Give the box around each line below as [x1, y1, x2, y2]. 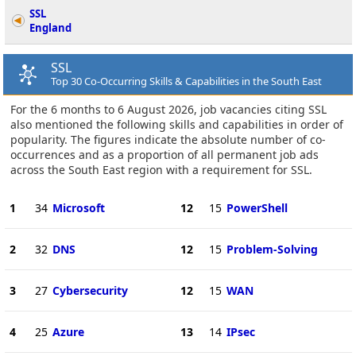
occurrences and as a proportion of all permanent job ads [10, 146, 319, 162]
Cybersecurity [52, 282, 128, 298]
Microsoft [52, 199, 105, 215]
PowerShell [226, 199, 288, 215]
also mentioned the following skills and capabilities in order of [10, 116, 343, 132]
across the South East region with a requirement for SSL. [10, 161, 312, 177]
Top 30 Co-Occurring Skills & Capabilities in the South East [51, 73, 322, 88]
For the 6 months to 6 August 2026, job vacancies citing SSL [10, 101, 327, 117]
